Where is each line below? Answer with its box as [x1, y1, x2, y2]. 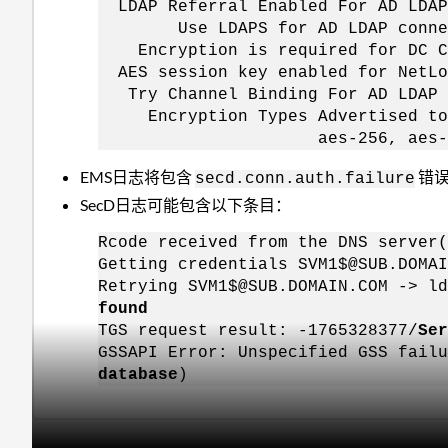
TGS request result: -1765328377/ [98, 321, 418, 340]
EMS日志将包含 [80, 166, 196, 186]
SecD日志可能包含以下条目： [80, 194, 292, 214]
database [98, 365, 178, 384]
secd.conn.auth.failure [195, 169, 416, 188]
